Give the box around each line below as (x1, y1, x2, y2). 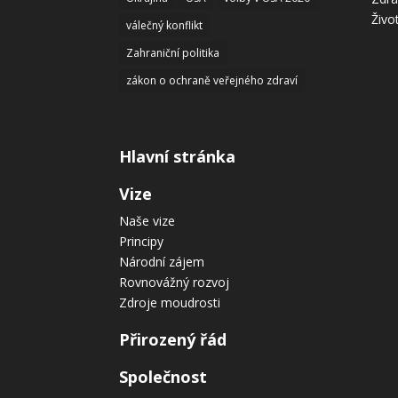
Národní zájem (119, 252, 205, 270)
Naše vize (119, 211, 176, 229)
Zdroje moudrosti (119, 293, 221, 311)
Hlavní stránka (119, 145, 236, 167)
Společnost (119, 365, 208, 387)
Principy (119, 232, 164, 250)
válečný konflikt (126, 17, 203, 33)
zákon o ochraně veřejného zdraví (126, 72, 298, 88)
